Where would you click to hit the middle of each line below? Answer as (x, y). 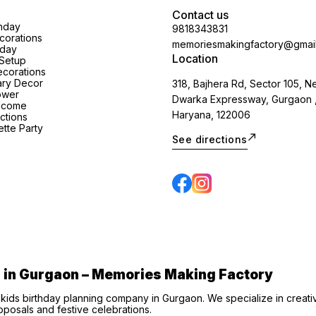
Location (195, 59)
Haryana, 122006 (211, 115)
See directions (210, 140)
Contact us (200, 15)
